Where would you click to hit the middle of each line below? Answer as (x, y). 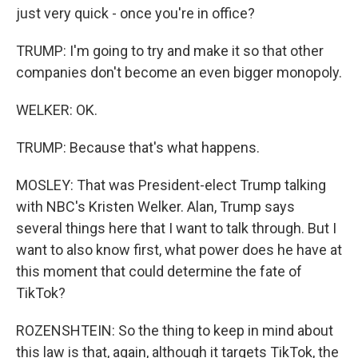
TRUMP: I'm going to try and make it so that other (170, 51)
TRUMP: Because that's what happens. (138, 147)
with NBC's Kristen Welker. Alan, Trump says (155, 207)
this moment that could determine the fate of (159, 271)
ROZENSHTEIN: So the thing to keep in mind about (175, 330)
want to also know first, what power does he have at (179, 250)
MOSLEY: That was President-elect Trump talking (171, 185)
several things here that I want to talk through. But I (176, 228)
